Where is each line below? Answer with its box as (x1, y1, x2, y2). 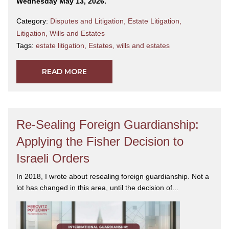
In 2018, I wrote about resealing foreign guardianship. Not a (16, 172, 209, 181)
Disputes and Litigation (50, 17, 124, 26)
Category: (16, 17, 50, 26)
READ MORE (42, 67, 87, 77)
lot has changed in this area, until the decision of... (16, 184, 178, 192)
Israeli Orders (16, 151, 89, 166)
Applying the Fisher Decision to (16, 134, 184, 149)
